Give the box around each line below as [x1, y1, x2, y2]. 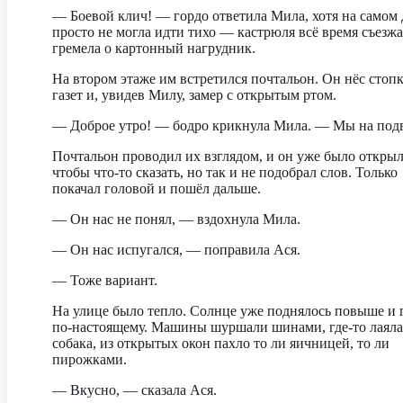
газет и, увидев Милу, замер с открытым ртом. [52, 87, 336, 103]
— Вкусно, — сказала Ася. [52, 382, 217, 398]
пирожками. [52, 352, 127, 367]
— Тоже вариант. [52, 273, 157, 288]
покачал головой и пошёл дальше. [52, 181, 261, 196]
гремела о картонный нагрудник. [52, 40, 255, 56]
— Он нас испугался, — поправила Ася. [52, 242, 300, 257]
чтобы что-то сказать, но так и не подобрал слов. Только [52, 165, 398, 180]
